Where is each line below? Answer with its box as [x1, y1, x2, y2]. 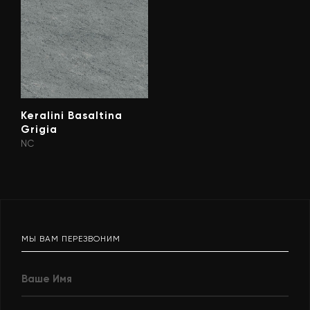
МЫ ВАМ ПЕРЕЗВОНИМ [21, 234, 120, 244]
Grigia [21, 123, 57, 136]
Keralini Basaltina [21, 109, 122, 122]
